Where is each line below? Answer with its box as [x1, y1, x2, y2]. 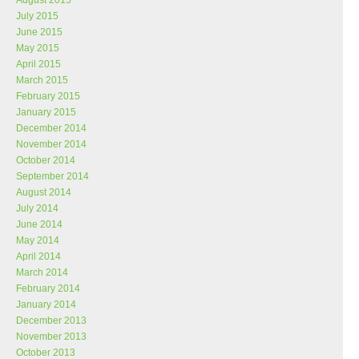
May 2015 [16, 42, 59, 54]
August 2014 [16, 187, 71, 198]
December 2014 [16, 123, 87, 134]
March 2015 [16, 75, 68, 86]
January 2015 [16, 107, 76, 118]
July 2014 [16, 203, 58, 214]
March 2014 [16, 267, 68, 278]
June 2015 [16, 26, 63, 38]
